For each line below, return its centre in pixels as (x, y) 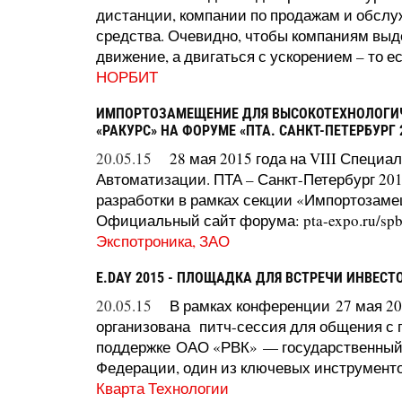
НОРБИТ (127, 76)
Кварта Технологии (162, 388)
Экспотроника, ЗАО (163, 240)
